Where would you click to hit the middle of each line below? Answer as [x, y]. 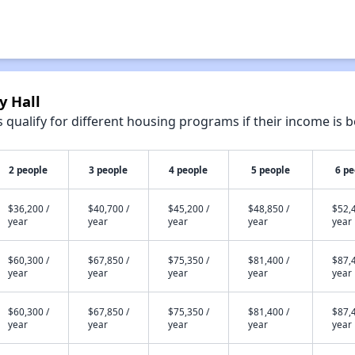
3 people [109, 170]
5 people [270, 170]
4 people [189, 170]
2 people [29, 170]
